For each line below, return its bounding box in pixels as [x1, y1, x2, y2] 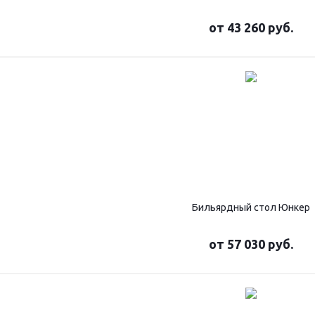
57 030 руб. [227, 237, 293, 251]
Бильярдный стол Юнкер [192, 202, 310, 213]
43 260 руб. [227, 20, 293, 34]
